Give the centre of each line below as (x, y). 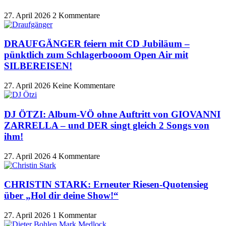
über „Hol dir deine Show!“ (61, 196)
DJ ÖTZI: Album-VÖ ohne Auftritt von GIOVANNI (112, 114)
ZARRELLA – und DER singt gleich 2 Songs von (107, 125)
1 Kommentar (74, 215)
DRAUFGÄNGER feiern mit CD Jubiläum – (97, 44)
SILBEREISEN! (38, 66)
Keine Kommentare (84, 86)
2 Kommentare (76, 15)
